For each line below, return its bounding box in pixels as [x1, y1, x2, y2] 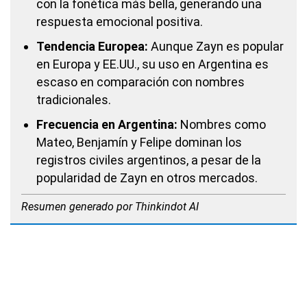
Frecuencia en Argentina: [36, 117, 177, 132]
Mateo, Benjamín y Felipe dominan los [36, 135, 242, 150]
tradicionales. [36, 93, 111, 108]
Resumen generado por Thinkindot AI [21, 200, 199, 214]
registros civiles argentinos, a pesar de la [36, 153, 261, 168]
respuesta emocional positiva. [36, 14, 203, 29]
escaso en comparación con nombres [36, 75, 245, 90]
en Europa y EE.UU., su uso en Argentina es [36, 57, 269, 72]
